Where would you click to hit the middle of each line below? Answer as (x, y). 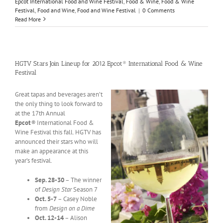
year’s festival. (34, 160)
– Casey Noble (77, 199)
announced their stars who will (56, 141)
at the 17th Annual (40, 113)
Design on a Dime (72, 208)
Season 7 (85, 189)
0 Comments (159, 10)
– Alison (75, 218)
